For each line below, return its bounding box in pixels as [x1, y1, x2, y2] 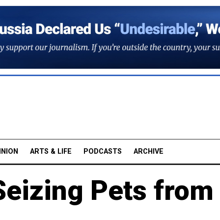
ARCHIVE [134, 147, 164, 156]
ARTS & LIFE [30, 147, 72, 156]
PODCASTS [83, 147, 122, 156]
